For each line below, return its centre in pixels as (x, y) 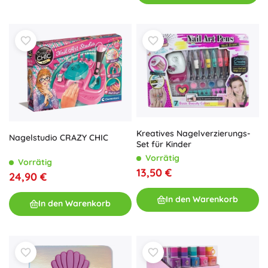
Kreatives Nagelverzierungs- (194, 133)
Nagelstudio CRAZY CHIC (59, 137)
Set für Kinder (164, 144)
